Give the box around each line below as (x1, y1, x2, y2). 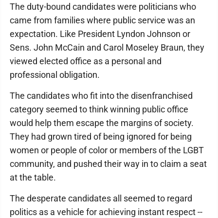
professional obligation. (10, 70, 100, 80)
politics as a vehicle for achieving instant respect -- (10, 207, 202, 217)
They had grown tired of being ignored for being (10, 131, 192, 142)
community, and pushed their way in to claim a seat (10, 159, 207, 169)
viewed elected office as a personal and (10, 56, 162, 66)
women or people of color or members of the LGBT (10, 145, 204, 155)
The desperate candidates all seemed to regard (10, 193, 192, 203)
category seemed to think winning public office (10, 104, 188, 114)
